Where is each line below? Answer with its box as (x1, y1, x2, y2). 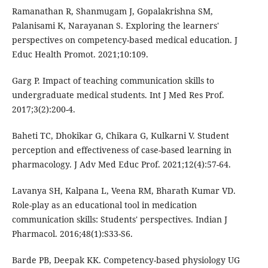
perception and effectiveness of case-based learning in (11, 144, 232, 156)
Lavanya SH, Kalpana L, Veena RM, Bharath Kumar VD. (11, 184, 236, 196)
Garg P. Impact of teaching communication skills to (11, 74, 214, 86)
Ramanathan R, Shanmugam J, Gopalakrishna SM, (11, 5, 213, 17)
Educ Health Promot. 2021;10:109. (11, 48, 148, 60)
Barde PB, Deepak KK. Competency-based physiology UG (11, 254, 240, 266)
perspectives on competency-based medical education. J (11, 33, 237, 45)
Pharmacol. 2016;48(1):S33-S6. (11, 227, 133, 239)
